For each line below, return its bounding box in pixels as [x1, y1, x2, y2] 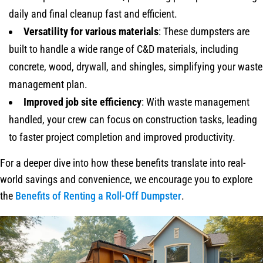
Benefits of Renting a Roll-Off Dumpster [15, 189, 181, 202]
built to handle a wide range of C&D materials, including [9, 42, 238, 55]
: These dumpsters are [159, 25, 249, 38]
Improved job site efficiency [23, 95, 141, 108]
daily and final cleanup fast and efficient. [9, 7, 177, 20]
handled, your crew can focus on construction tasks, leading [9, 113, 257, 126]
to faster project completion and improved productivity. [9, 130, 235, 143]
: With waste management [141, 95, 249, 108]
